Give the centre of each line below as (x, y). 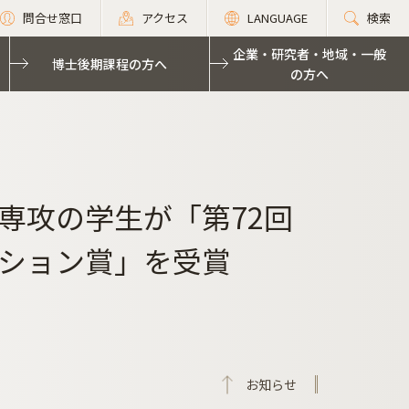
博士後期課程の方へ (110, 64)
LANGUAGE (278, 18)
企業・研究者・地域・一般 (309, 54)
